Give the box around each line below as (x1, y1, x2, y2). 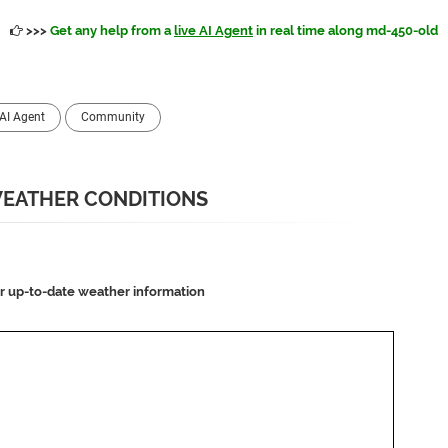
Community (81, 110, 145, 124)
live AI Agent (174, 23, 253, 38)
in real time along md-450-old (253, 23, 438, 38)
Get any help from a (50, 23, 174, 38)
